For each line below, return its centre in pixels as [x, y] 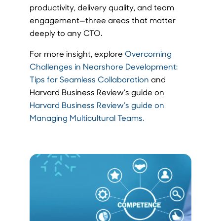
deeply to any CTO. [66, 33]
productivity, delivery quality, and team [102, 7]
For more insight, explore [77, 54]
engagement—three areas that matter [102, 20]
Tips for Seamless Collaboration [89, 79]
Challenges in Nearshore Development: [103, 67]
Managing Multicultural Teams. [87, 118]
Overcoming [148, 54]
